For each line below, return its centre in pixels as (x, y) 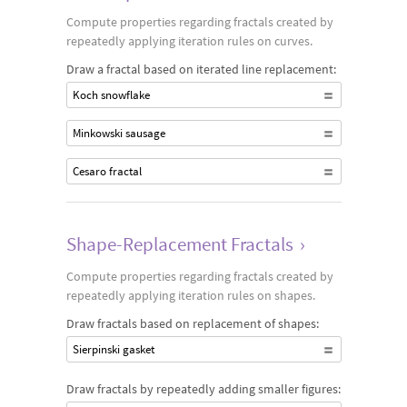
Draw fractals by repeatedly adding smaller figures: (203, 389)
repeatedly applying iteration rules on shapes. (190, 295)
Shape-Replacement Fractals (179, 244)
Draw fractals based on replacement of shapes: (192, 323)
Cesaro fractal (107, 171)
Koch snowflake (111, 95)
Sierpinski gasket (113, 349)
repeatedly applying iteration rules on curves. (189, 41)
